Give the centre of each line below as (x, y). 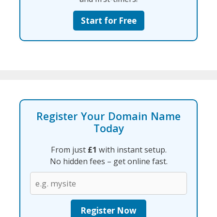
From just (69, 150)
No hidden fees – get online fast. (108, 162)
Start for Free (108, 21)
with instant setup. (132, 150)
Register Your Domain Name (108, 116)
